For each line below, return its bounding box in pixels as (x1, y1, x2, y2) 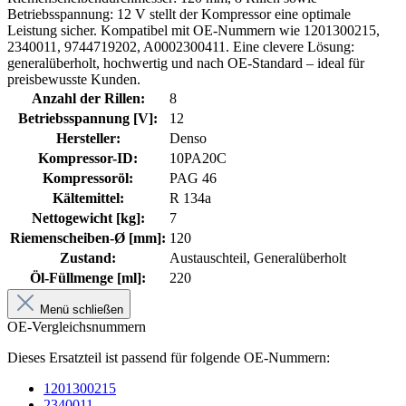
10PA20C (169, 150, 227, 166)
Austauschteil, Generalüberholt (169, 249, 346, 266)
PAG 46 (169, 169, 217, 186)
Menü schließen (40, 302, 123, 316)
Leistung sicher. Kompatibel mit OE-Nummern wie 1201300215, (7, 22, 380, 38)
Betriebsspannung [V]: (18, 110, 158, 126)
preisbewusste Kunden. (7, 71, 140, 87)
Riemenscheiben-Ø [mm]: (10, 229, 166, 246)
